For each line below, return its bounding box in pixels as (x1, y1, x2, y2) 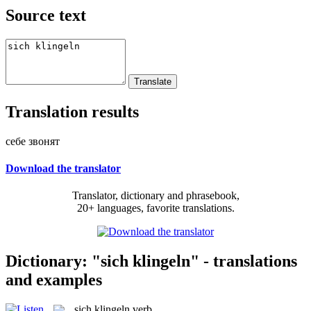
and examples (6, 270, 102, 289)
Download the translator (6, 162, 121, 174)
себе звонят (6, 135, 60, 147)
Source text (6, 6, 86, 24)
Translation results (6, 102, 139, 121)
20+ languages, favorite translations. (76, 202, 235, 215)
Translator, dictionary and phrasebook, (72, 190, 239, 202)
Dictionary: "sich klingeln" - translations (6, 251, 297, 270)
